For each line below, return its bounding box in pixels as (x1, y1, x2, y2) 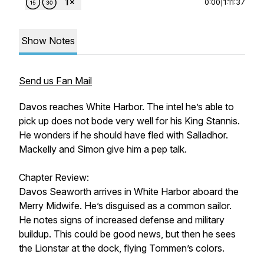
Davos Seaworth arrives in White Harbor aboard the (19, 186, 239, 197)
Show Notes (21, 35, 75, 47)
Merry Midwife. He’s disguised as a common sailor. (19, 200, 232, 212)
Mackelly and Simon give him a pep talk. (19, 143, 187, 155)
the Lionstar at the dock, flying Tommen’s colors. (19, 242, 227, 254)
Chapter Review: (19, 171, 89, 183)
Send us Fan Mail (19, 75, 92, 87)
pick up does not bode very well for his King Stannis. (19, 115, 240, 127)
